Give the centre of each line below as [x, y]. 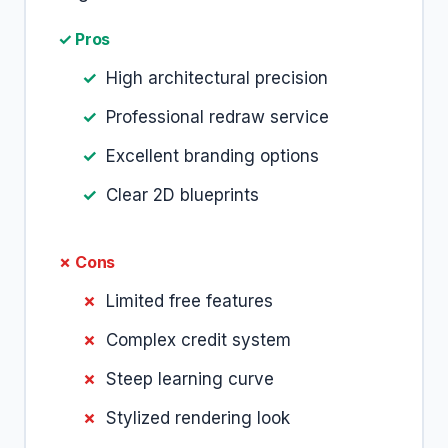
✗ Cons [87, 262]
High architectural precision [217, 78]
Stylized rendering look [198, 418]
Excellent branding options [212, 156]
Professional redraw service [217, 117]
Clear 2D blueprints [182, 195]
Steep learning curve [190, 379]
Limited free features [189, 301]
